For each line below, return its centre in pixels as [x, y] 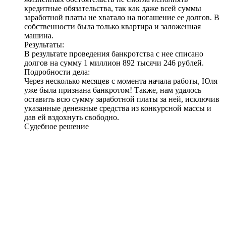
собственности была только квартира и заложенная [112, 26]
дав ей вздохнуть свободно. [72, 117]
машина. [39, 35]
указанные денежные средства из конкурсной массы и [118, 108]
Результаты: [44, 44]
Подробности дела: [57, 72]
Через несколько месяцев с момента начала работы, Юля [121, 81]
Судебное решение [56, 126]
